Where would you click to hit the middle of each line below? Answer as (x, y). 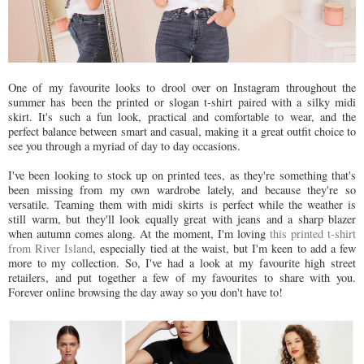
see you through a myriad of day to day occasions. (126, 146)
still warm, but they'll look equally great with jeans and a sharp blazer (182, 219)
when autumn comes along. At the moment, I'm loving (139, 234)
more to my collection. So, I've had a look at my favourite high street (182, 263)
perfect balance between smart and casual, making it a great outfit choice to (182, 132)
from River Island (51, 249)
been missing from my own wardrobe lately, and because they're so (182, 190)
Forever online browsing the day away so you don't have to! (145, 292)
